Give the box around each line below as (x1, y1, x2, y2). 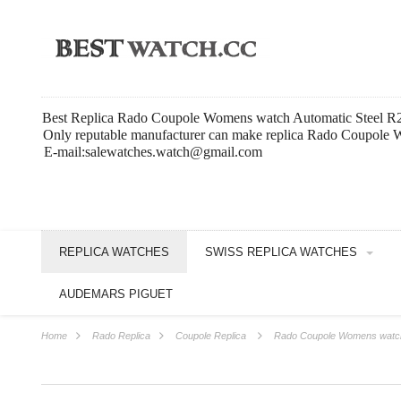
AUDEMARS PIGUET (59, 287, 173, 302)
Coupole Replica (175, 330, 246, 342)
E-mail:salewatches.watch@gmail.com (44, 144, 262, 159)
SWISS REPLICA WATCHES (205, 245, 357, 260)
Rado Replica (92, 330, 150, 342)
